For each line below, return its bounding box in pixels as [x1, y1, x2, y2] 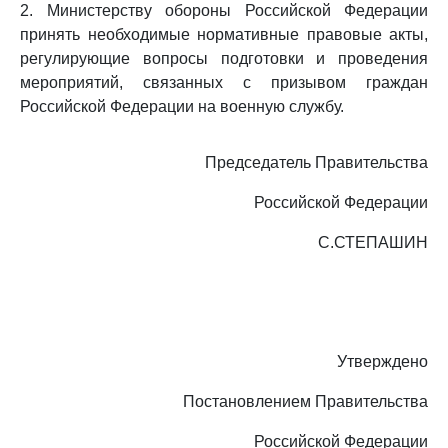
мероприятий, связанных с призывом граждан [20, 74, 428, 91]
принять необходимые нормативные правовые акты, [20, 26, 428, 43]
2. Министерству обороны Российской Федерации [20, 2, 428, 19]
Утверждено [337, 353, 428, 370]
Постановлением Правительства [183, 393, 428, 410]
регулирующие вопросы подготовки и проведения [20, 50, 428, 67]
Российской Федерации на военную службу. [20, 98, 344, 115]
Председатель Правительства [205, 154, 428, 171]
